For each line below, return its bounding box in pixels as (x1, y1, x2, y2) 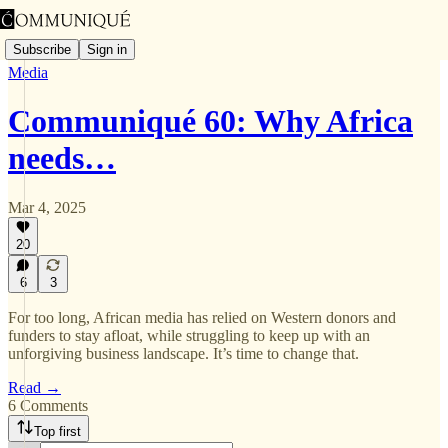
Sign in (87, 41, 127, 57)
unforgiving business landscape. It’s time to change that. (8, 345, 359, 362)
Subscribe (13, 41, 71, 57)
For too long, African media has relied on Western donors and (8, 309, 396, 326)
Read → (8, 379, 61, 396)
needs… (8, 140, 116, 177)
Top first (34, 424, 81, 439)
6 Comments (8, 397, 88, 414)
